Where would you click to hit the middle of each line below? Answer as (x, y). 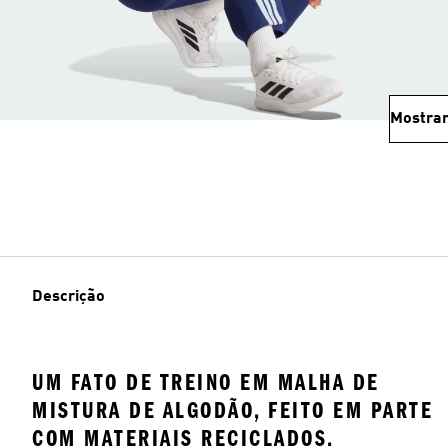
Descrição (68, 297)
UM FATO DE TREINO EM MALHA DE (206, 382)
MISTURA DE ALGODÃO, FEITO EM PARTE (232, 410)
